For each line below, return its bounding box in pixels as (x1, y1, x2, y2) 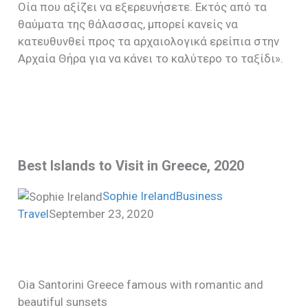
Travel (18, 207, 49, 221)
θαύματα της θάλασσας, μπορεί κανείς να (18, 16, 239, 31)
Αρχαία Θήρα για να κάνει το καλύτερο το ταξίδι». (18, 51, 284, 65)
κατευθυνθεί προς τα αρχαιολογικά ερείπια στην (18, 34, 280, 48)
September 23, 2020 (49, 207, 155, 221)
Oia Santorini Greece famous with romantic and (18, 277, 264, 291)
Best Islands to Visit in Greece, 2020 (18, 157, 245, 175)
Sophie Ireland (102, 189, 177, 203)
